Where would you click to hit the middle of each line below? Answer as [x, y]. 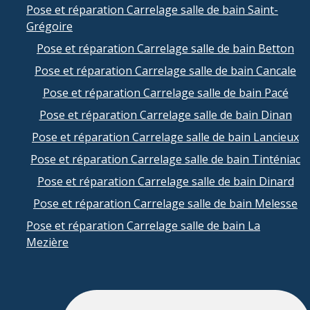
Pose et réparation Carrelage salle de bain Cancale [165, 70]
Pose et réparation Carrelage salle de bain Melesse [165, 203]
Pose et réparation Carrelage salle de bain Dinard [165, 181]
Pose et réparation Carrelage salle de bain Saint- [152, 9]
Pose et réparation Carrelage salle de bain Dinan [165, 115]
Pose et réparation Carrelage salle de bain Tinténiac [165, 159]
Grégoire [49, 26]
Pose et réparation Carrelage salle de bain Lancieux [165, 137]
